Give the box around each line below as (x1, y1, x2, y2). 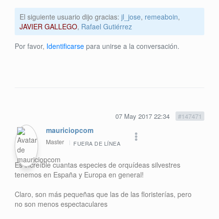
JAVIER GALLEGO (20, 21, 77, 31)
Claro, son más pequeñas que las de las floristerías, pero (15, 189, 192, 199)
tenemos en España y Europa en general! (15, 170, 144, 180)
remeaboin (145, 11, 178, 22)
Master (46, 137, 66, 146)
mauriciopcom (46, 125, 93, 135)
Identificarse (46, 41, 84, 51)
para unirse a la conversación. (84, 41, 179, 51)
